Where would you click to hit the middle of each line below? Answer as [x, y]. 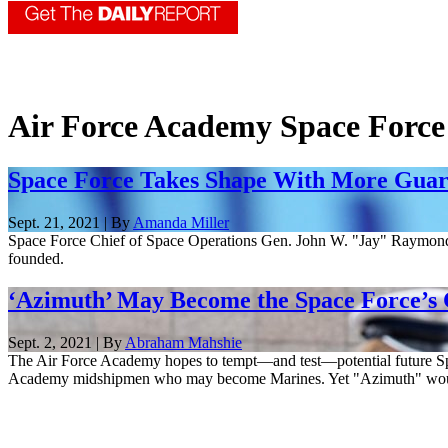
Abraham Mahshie [183, 343]
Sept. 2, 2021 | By [66, 343]
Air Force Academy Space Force [226, 126]
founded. [36, 258]
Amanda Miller [181, 222]
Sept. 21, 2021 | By [70, 222]
